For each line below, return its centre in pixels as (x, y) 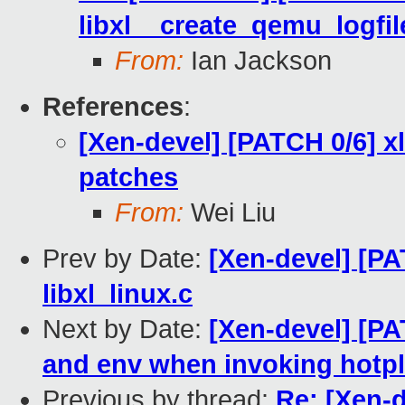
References (113, 107)
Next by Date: (126, 330)
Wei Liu (230, 213)
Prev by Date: (126, 259)
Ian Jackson (258, 61)
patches (128, 178)
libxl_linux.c (118, 294)
